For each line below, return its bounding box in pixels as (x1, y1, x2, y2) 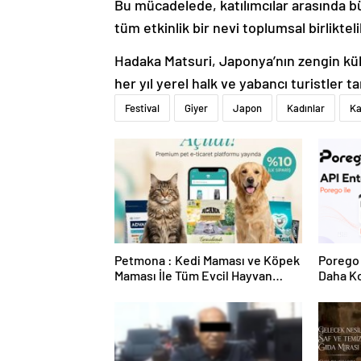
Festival (125, 102, 160, 115)
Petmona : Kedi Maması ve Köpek (114, 252, 300, 268)
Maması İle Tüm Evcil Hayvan (114, 268, 272, 284)
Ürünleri (114, 283, 160, 299)
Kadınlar (287, 102, 325, 115)
